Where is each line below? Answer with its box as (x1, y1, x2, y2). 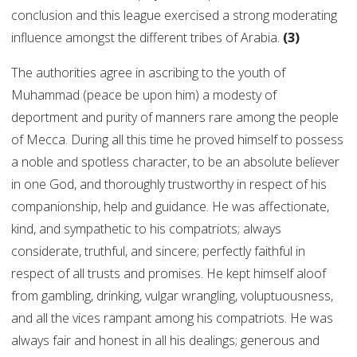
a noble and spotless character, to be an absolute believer (11, 153, 339, 171)
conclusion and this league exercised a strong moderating (11, 6, 337, 25)
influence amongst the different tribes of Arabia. (11, 29, 283, 47)
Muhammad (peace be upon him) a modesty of (11, 86, 277, 104)
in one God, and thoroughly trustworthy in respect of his (11, 175, 327, 194)
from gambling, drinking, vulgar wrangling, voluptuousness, (11, 287, 333, 305)
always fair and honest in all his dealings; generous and (11, 331, 320, 350)
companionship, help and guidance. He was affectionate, (11, 198, 329, 216)
